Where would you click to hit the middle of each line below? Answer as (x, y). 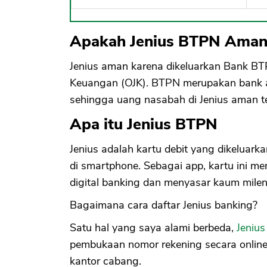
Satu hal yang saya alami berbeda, (153, 228)
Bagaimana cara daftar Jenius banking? (164, 205)
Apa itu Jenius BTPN (144, 125)
